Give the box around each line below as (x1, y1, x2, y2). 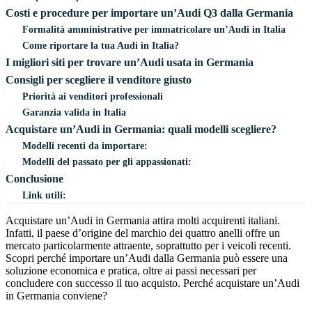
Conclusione (6, 172, 63, 185)
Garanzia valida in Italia (22, 106, 126, 118)
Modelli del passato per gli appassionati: (22, 155, 192, 167)
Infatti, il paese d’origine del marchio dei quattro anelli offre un (6, 226, 280, 239)
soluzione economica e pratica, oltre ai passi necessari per (6, 264, 256, 276)
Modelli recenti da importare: (22, 139, 148, 151)
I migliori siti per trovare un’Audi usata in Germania (6, 56, 253, 68)
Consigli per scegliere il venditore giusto (6, 73, 192, 86)
